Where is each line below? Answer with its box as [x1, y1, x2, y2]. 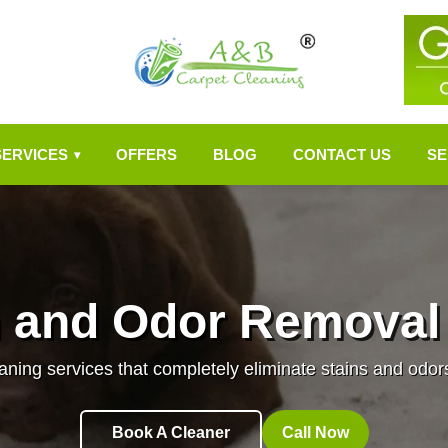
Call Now [281, 424, 349, 441]
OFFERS [116, 146, 177, 163]
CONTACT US [293, 146, 391, 163]
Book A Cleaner [111, 424, 230, 441]
